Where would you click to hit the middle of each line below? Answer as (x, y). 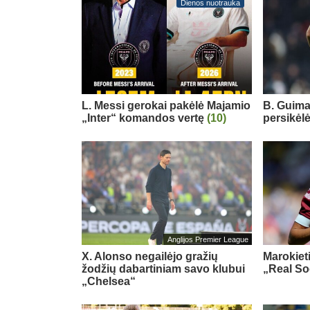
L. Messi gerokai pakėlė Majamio (166, 105)
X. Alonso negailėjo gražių (150, 256)
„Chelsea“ (109, 281)
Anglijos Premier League (208, 239)
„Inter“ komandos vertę (144, 118)
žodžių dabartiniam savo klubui (163, 268)
